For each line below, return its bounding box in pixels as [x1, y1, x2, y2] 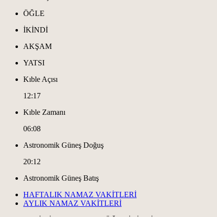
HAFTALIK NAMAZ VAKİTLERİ [23, 190, 137, 199]
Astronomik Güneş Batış [23, 173, 99, 182]
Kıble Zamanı [23, 108, 65, 116]
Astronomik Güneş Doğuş [23, 140, 104, 149]
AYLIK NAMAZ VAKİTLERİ [23, 199, 122, 207]
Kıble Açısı [23, 75, 58, 83]
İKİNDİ [23, 25, 48, 34]
